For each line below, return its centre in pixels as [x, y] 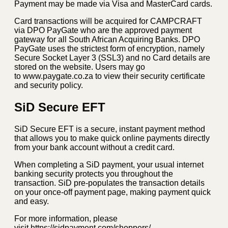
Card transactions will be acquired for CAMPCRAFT [108, 21]
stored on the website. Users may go [80, 67]
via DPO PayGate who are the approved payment [103, 31]
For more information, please [66, 219]
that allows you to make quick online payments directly [112, 138]
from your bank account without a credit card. [94, 148]
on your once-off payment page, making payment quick [112, 192]
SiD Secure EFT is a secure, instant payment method [110, 129]
